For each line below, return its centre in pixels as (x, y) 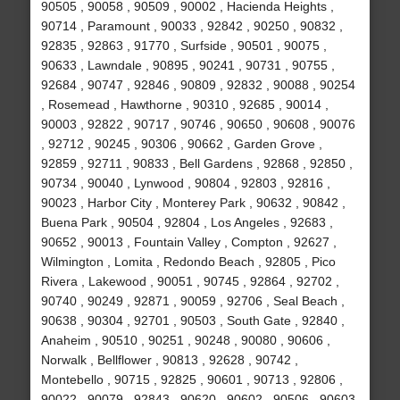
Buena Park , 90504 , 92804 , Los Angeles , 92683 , (187, 223)
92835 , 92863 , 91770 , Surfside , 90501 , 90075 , (183, 46)
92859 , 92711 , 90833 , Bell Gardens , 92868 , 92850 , (196, 164)
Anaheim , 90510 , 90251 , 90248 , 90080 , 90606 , (185, 341)
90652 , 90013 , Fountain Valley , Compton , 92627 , (188, 242)
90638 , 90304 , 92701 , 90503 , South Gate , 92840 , (192, 321)
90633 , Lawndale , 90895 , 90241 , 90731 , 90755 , (187, 66)
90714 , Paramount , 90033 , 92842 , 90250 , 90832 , (192, 26)
